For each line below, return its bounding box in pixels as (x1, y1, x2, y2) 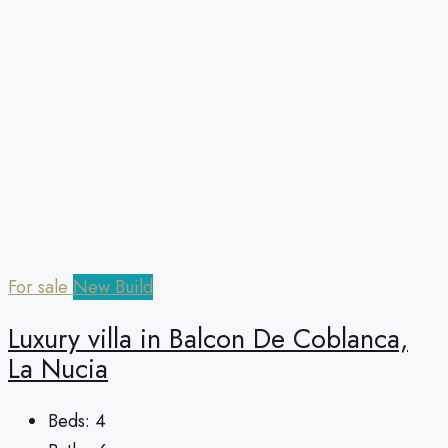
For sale (8, 273, 73, 300)
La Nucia (8, 348, 108, 388)
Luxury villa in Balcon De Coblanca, (8, 318, 408, 358)
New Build (73, 273, 153, 300)
